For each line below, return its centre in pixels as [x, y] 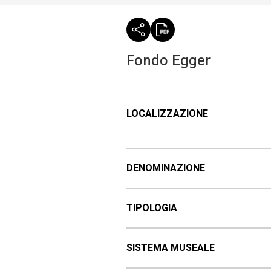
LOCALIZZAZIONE [167, 114]
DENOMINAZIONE [165, 168]
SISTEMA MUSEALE [170, 248]
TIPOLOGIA [152, 208]
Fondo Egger [168, 61]
